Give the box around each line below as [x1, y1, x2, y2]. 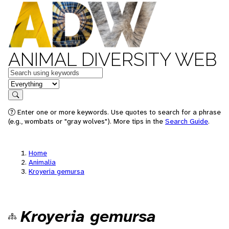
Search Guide [165, 117, 208, 126]
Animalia [29, 157, 56, 167]
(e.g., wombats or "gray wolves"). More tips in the [8, 117, 165, 126]
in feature [8, 78, 41, 88]
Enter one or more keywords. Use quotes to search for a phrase [15, 107, 221, 117]
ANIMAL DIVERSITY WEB [8, 49, 217, 70]
